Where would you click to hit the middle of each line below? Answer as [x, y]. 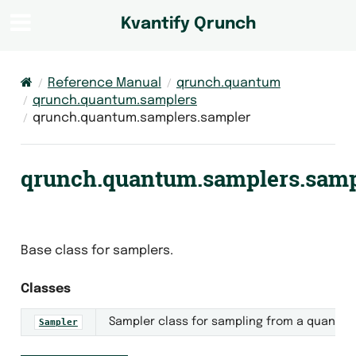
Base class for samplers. [97, 250]
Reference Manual [104, 83]
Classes [45, 288]
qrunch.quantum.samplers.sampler [141, 118]
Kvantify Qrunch [188, 25]
